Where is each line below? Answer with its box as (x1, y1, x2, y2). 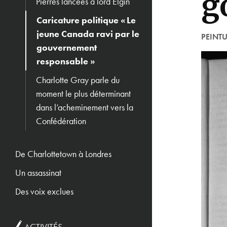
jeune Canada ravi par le (36, 28, 139, 40)
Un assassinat (15, 167, 61, 178)
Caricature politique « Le (36, 14, 136, 26)
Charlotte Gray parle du (36, 74, 120, 86)
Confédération (36, 115, 86, 127)
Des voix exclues (15, 185, 73, 197)
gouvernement (36, 42, 97, 53)
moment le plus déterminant (36, 88, 131, 99)
